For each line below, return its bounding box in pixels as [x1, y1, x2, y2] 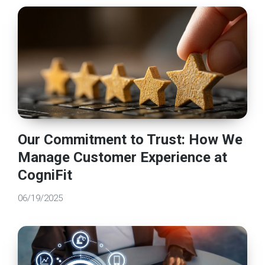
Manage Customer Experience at [18, 149, 228, 166]
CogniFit [18, 167, 73, 183]
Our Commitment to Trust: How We [18, 131, 243, 148]
